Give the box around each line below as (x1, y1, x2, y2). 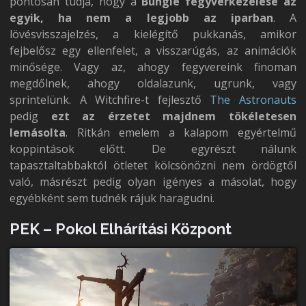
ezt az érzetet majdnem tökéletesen (51, 109, 297, 124)
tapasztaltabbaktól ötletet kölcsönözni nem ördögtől (10, 158, 296, 173)
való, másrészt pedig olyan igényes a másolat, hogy (10, 174, 296, 190)
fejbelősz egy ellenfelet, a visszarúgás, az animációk (10, 43, 296, 59)
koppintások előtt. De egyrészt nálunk (10, 141, 296, 157)
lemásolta (10, 125, 66, 141)
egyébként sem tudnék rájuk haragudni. (10, 191, 214, 206)
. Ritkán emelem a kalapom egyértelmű (66, 125, 296, 141)
